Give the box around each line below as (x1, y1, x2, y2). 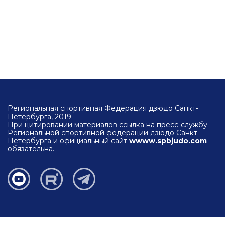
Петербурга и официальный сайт (8, 136, 129, 145)
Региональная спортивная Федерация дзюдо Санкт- (8, 104, 198, 113)
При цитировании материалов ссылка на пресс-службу (8, 120, 207, 129)
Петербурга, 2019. (8, 112, 73, 121)
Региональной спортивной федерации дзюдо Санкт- (8, 128, 200, 137)
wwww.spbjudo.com (129, 136, 207, 145)
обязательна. (8, 144, 54, 153)
